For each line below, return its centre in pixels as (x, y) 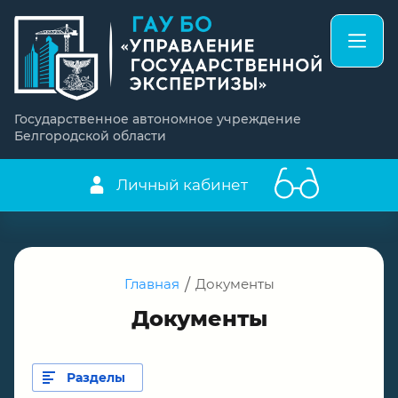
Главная (151, 283)
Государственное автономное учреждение (158, 119)
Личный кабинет (182, 184)
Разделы (96, 377)
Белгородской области (90, 135)
